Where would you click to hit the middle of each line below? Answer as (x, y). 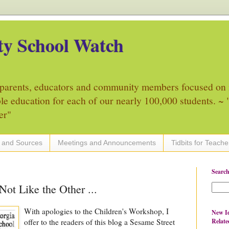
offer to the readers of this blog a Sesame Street (99, 222)
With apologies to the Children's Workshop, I (96, 211)
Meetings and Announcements (107, 143)
